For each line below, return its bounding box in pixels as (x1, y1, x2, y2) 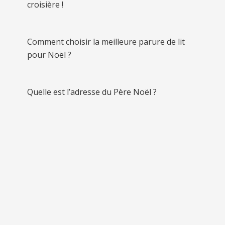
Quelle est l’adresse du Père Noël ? (27, 86, 157, 97)
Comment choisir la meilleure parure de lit (27, 36, 185, 47)
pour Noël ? (27, 49, 71, 60)
